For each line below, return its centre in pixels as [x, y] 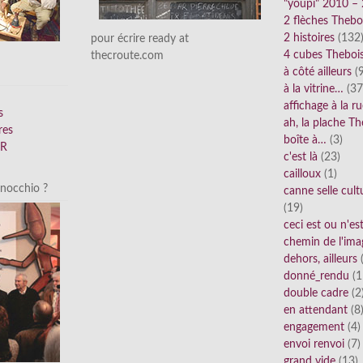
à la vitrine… [314, 90]
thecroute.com [127, 56]
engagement [314, 328]
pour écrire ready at [140, 38]
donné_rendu [316, 277]
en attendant [316, 311]
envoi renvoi [314, 345]
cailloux [302, 175]
